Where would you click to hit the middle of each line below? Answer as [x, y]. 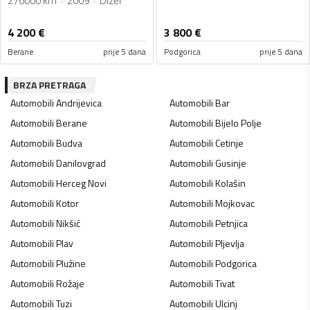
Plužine [71, 264]
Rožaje [70, 284]
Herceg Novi [81, 183]
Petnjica [231, 224]
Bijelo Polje [238, 123]
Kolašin [230, 183]
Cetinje [229, 143]
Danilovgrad [81, 163]
